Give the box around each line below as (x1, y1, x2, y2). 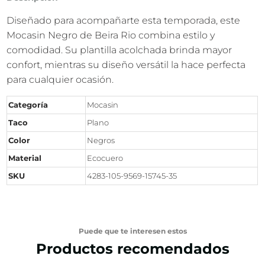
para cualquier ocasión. (7, 74, 114, 86)
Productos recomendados (35, 240, 230, 258)
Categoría (8, 100, 49, 110)
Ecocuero (87, 153, 124, 163)
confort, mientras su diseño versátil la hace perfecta (7, 59, 246, 71)
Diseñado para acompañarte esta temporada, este (7, 15, 241, 27)
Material (8, 153, 42, 163)
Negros (87, 135, 115, 146)
